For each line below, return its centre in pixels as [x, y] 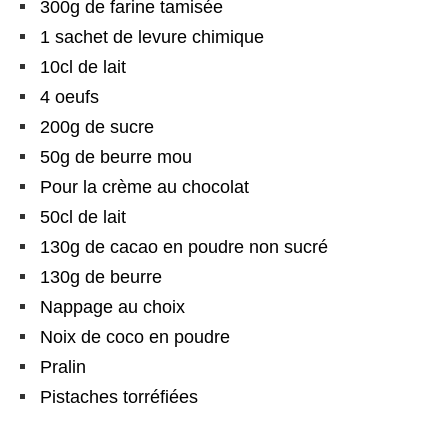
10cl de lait [83, 67]
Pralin [63, 367]
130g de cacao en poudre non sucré [184, 247]
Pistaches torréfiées [119, 397]
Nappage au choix [112, 307]
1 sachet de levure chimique [152, 37]
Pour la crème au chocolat [144, 187]
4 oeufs [69, 97]
